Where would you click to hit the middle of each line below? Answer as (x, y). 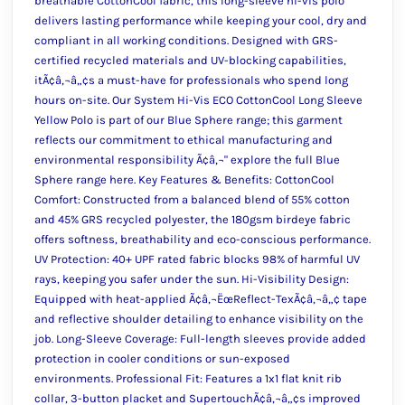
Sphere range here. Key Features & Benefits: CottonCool (184, 179)
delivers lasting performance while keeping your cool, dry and (201, 20)
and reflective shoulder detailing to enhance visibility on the (199, 319)
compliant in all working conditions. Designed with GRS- (186, 40)
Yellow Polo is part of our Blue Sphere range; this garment (188, 120)
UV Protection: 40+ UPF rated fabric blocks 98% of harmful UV (197, 259)
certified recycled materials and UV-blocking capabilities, (190, 60)
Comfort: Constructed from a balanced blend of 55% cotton (192, 199)
